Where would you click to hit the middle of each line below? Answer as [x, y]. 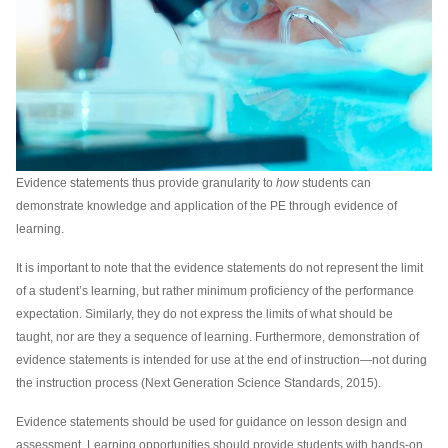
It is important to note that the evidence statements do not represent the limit [219, 267]
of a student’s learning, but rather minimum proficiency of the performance [215, 290]
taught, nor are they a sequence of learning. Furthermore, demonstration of [217, 336]
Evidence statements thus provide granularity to [146, 182]
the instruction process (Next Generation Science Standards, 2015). [200, 382]
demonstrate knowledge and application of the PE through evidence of [206, 205]
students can [335, 182]
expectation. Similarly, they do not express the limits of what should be [204, 313]
